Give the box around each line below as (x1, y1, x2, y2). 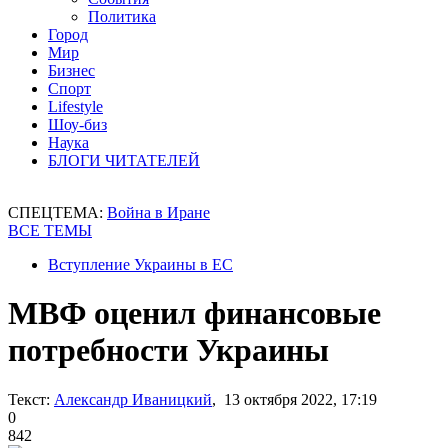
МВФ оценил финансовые (8, 295, 381, 332)
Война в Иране (107, 204, 210, 221)
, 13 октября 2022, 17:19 (212, 390, 377, 408)
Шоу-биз (48, 116, 107, 133)
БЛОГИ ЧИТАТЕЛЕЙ (48, 152, 200, 169)
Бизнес (48, 62, 95, 79)
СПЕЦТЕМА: (8, 204, 107, 221)
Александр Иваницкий (54, 390, 212, 408)
